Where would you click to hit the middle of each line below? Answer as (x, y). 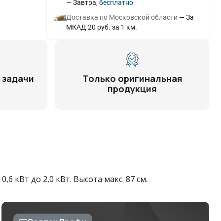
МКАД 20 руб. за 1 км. (101, 27)
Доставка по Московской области (122, 17)
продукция (132, 89)
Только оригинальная (132, 78)
